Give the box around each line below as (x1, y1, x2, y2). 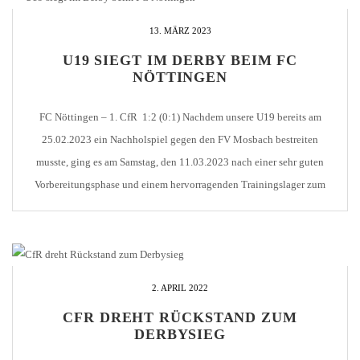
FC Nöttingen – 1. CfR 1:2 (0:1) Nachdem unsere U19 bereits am (39, 111, 321, 124)
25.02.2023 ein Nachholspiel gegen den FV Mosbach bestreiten (42, 133, 318, 146)
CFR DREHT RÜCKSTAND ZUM (63, 309, 297, 325)
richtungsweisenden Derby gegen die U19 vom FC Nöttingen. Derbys (30, 201, 330, 214)
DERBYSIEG (133, 325, 227, 342)
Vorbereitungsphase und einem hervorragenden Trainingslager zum (35, 178, 325, 191)
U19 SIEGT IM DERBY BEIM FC (62, 52, 298, 69)
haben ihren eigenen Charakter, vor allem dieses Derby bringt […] (38, 223, 322, 236)
